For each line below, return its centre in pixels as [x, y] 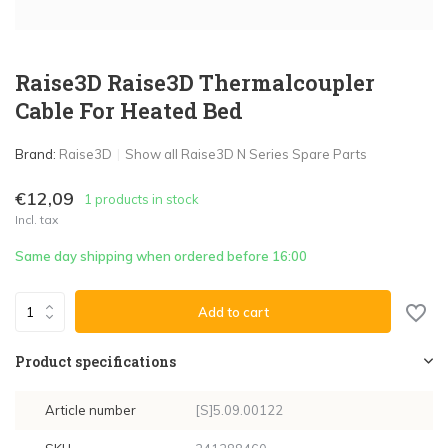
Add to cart [233, 311]
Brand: [37, 154]
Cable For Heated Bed [129, 110]
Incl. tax [36, 219]
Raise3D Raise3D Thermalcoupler [195, 82]
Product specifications [95, 361]
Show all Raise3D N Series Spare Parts [246, 154]
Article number [90, 410]
